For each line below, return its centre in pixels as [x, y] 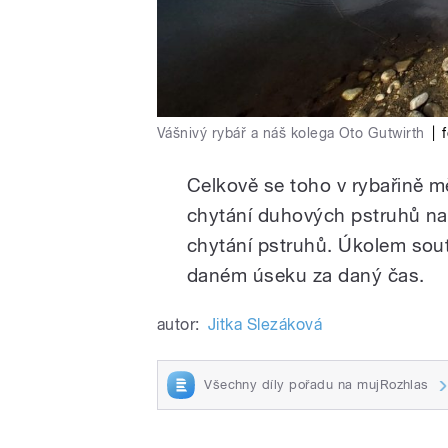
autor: [178, 325]
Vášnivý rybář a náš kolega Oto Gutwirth [291, 133]
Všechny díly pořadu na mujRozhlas [316, 384]
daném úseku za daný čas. [306, 275]
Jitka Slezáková [265, 325]
